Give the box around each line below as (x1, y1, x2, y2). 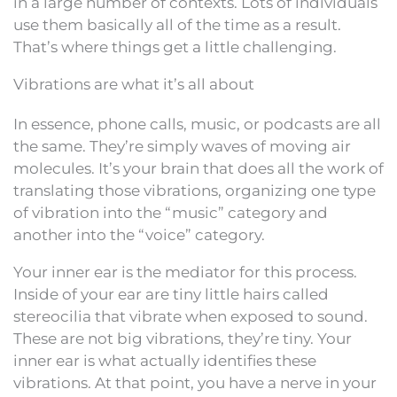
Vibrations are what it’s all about (13, 74, 254, 93)
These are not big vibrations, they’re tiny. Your (13, 329, 352, 347)
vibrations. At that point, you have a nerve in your (13, 373, 377, 392)
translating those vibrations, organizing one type (13, 181, 376, 199)
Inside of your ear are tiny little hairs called (13, 284, 329, 303)
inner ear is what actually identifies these (13, 351, 316, 370)
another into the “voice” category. (13, 225, 265, 244)
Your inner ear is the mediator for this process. (13, 262, 357, 281)
